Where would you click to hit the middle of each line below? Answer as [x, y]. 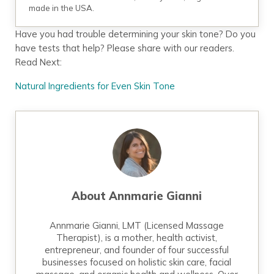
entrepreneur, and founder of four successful [137, 250]
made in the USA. [62, 8]
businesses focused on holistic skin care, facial [137, 262]
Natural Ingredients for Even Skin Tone [95, 86]
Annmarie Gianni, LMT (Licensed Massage [137, 226]
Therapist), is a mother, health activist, [137, 238]
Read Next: [38, 62]
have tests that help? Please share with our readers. [124, 48]
